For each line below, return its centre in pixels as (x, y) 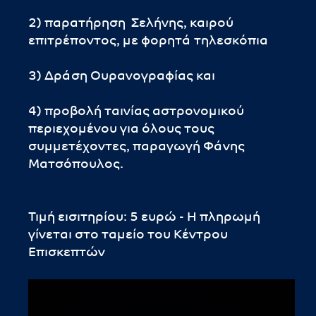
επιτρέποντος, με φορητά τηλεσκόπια (148, 41)
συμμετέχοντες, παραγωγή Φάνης (136, 147)
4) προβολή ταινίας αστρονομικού (136, 112)
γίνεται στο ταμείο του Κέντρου (128, 235)
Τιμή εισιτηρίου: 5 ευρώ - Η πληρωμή (144, 218)
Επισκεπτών (67, 253)
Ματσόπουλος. (76, 165)
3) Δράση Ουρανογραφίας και (122, 77)
